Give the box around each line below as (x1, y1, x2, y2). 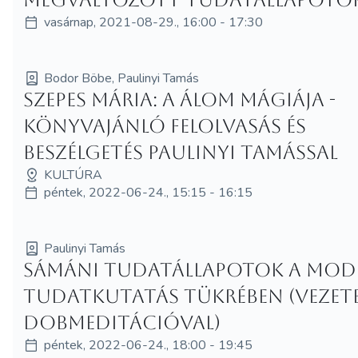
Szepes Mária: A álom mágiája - (23, 88, 336, 111)
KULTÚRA (44, 165, 103, 184)
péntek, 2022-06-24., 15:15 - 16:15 (44, 183, 253, 201)
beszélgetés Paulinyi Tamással (23, 141, 339, 164)
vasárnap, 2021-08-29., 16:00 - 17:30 (44, 13, 264, 31)
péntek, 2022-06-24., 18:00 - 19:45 (44, 336, 253, 354)
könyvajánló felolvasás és (23, 114, 307, 137)
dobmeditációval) (23, 311, 221, 334)
